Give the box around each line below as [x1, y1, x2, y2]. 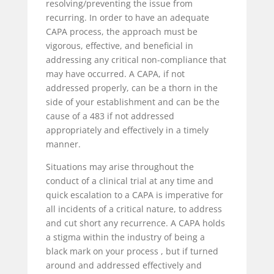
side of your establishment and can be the [45, 95, 220, 108]
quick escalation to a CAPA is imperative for [45, 188, 223, 201]
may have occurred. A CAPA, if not [45, 67, 185, 80]
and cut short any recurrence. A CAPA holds [45, 217, 225, 229]
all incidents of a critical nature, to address [45, 202, 222, 215]
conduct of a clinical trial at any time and [45, 174, 213, 187]
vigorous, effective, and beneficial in [45, 39, 193, 51]
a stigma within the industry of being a [45, 231, 205, 243]
